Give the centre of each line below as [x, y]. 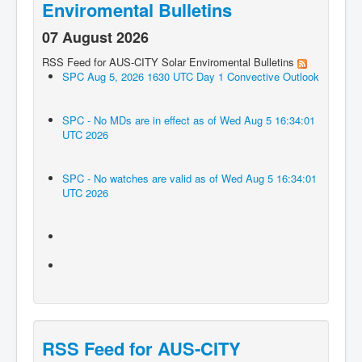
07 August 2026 [95, 38]
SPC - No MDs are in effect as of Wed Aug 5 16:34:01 [189, 120]
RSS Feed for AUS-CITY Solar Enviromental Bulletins [170, 62]
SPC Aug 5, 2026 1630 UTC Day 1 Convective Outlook [191, 77]
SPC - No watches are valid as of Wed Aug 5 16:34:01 [189, 179]
